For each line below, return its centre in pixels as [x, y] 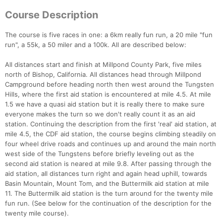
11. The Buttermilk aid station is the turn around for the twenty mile [109, 194]
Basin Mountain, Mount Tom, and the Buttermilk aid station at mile [107, 184]
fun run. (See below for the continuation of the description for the [108, 203]
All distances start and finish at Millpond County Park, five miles [103, 65]
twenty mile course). [37, 213]
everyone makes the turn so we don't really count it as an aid [100, 114]
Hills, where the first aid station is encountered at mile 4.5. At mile [108, 94]
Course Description [52, 15]
